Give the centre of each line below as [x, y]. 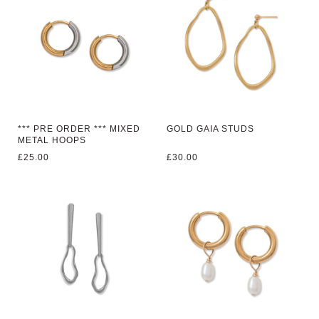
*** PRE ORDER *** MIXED [79, 129]
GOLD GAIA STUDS [211, 129]
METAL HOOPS [52, 140]
